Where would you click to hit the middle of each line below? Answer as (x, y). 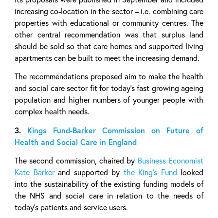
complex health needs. (52, 112)
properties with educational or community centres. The (109, 23)
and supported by (89, 172)
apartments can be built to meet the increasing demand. (107, 58)
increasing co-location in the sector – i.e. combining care (109, 11)
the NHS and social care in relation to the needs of (109, 196)
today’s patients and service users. (71, 207)
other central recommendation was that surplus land (109, 34)
